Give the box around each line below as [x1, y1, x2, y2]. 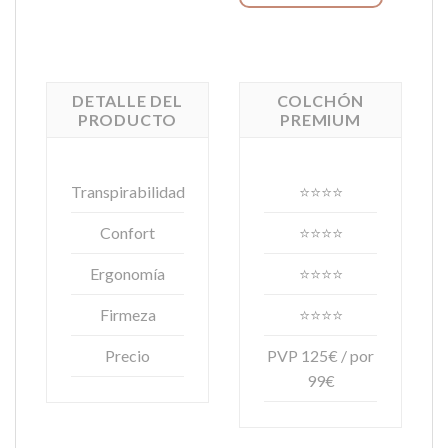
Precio [105, 346, 150, 366]
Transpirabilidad [71, 182, 186, 202]
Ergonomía [90, 264, 165, 284]
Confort [100, 223, 155, 243]
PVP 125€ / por [267, 346, 374, 366]
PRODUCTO [77, 109, 178, 129]
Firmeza [99, 305, 156, 325]
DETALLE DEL [72, 90, 183, 110]
